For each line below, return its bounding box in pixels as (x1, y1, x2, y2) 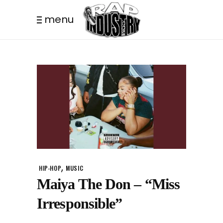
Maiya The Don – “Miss (37, 175, 180, 192)
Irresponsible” (37, 195, 122, 212)
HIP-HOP (39, 163, 62, 172)
